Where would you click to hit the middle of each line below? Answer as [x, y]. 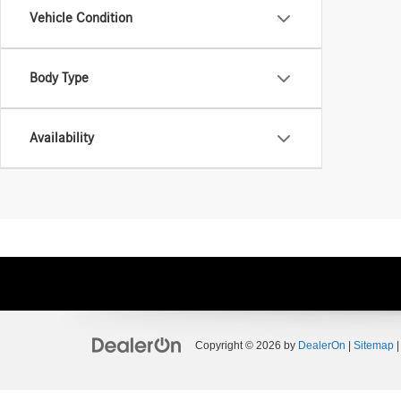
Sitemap [374, 346]
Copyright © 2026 [239, 346]
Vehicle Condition [81, 18]
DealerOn [322, 346]
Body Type [59, 78]
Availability [62, 138]
